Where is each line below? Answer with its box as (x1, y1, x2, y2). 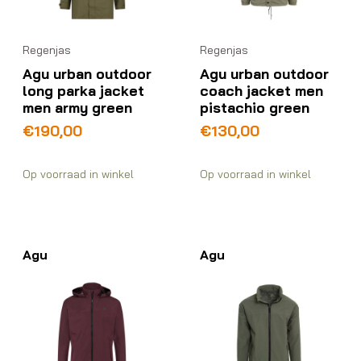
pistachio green (200, 98, 310, 117)
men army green (23, 98, 132, 117)
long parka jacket (23, 81, 144, 100)
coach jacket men (200, 81, 324, 100)
